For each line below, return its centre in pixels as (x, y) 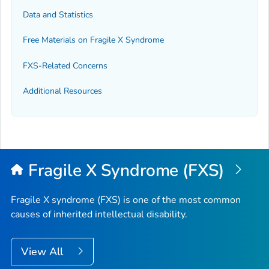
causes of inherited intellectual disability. (99, 215)
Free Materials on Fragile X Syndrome (93, 40)
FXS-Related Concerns (65, 65)
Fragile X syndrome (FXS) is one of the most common (126, 200)
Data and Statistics (58, 14)
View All (44, 252)
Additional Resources (62, 91)
